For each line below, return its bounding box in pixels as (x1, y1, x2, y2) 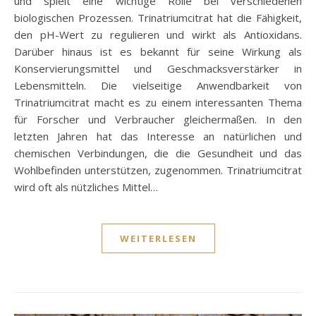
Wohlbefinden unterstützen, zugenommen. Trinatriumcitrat (14, 162, 302, 177)
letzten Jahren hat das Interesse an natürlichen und (14, 128, 302, 143)
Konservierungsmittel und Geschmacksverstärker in (14, 61, 302, 75)
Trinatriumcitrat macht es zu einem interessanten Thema (14, 95, 302, 109)
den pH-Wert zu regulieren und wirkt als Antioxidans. (14, 27, 302, 42)
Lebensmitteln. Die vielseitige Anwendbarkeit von (14, 78, 302, 92)
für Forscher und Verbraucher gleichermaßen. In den (14, 111, 302, 126)
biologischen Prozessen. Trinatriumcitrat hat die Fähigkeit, (14, 10, 302, 25)
